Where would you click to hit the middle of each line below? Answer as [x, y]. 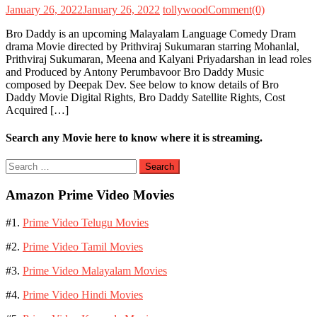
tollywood [185, 9]
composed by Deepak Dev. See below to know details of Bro [142, 84]
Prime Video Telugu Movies [86, 222]
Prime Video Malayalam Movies [95, 270]
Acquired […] [37, 110]
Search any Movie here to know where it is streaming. [134, 137]
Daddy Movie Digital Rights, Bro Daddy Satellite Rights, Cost [145, 97]
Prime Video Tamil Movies [83, 246]
